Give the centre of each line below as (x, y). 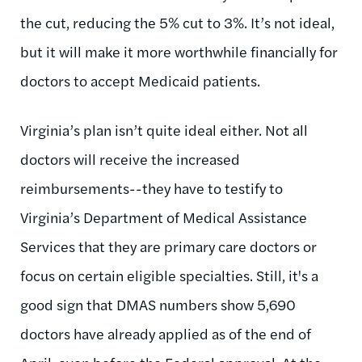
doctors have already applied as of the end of (166, 333)
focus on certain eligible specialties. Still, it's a (169, 275)
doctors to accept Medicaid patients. (140, 80)
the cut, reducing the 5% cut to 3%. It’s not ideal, (177, 22)
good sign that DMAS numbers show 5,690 (158, 304)
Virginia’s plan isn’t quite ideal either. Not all (164, 129)
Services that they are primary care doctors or (168, 246)
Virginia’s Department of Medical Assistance (164, 217)
